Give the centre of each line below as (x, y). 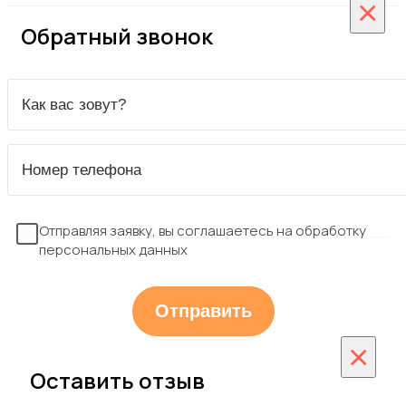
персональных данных (113, 250)
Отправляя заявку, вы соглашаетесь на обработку (203, 231)
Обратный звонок (117, 35)
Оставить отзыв (117, 381)
